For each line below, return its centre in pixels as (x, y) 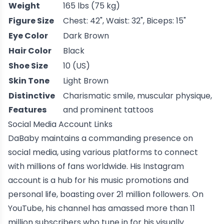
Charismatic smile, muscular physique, (137, 95)
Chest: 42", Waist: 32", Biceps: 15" (124, 20)
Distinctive (32, 95)
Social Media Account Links (60, 124)
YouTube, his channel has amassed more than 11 (101, 208)
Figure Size (31, 20)
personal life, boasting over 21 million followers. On (106, 194)
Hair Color (30, 50)
